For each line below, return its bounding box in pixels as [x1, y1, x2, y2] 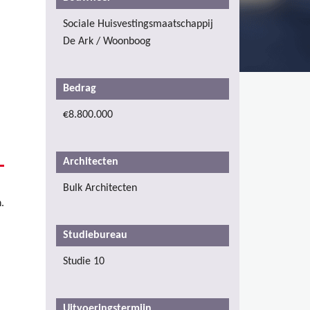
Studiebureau [63, 229, 130, 241]
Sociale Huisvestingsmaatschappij [63, 18, 213, 30]
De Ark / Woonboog [63, 35, 151, 47]
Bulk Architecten [63, 182, 137, 194]
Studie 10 [63, 255, 104, 267]
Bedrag [63, 82, 99, 94]
